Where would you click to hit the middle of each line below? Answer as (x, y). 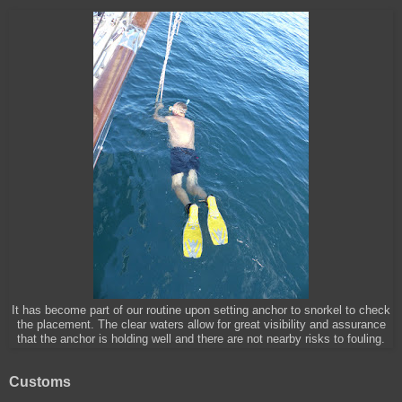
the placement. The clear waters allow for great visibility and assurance (201, 324)
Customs (40, 381)
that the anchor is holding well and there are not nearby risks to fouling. (201, 339)
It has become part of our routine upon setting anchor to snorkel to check (201, 310)
